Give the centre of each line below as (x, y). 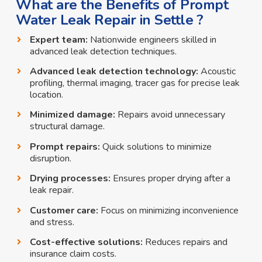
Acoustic (218, 72)
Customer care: (64, 210)
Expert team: (58, 39)
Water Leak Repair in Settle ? (109, 20)
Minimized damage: (72, 115)
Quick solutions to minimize (157, 146)
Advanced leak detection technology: (114, 72)
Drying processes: (70, 179)
